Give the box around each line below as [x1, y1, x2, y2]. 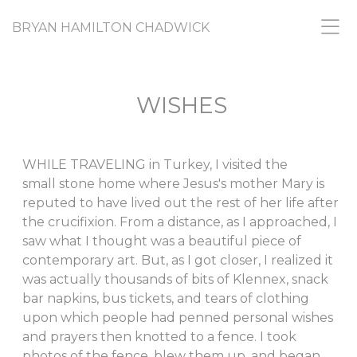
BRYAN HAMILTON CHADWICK [12, 20, 210, 35]
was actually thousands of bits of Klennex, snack [22, 272, 328, 287]
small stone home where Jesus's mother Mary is [22, 176, 324, 191]
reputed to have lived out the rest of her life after [22, 195, 339, 210]
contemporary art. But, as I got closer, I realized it [22, 253, 333, 268]
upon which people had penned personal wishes [22, 310, 333, 325]
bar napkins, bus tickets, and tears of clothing [22, 291, 309, 306]
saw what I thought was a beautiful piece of [22, 233, 301, 249]
